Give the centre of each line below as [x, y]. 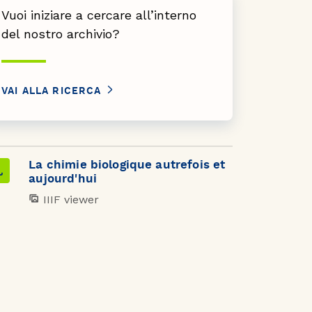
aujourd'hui [63, 179]
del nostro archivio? [61, 34]
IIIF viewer [70, 200]
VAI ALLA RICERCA [53, 92]
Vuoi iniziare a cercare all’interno [99, 15]
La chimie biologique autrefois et [127, 165]
